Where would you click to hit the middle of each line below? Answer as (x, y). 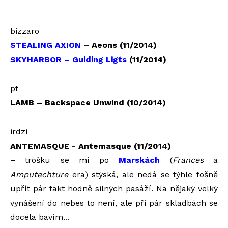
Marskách (139, 160)
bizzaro (25, 31)
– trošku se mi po (65, 160)
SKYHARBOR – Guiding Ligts (68, 59)
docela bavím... (40, 217)
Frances (188, 160)
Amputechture (39, 174)
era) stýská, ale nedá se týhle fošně (143, 174)
